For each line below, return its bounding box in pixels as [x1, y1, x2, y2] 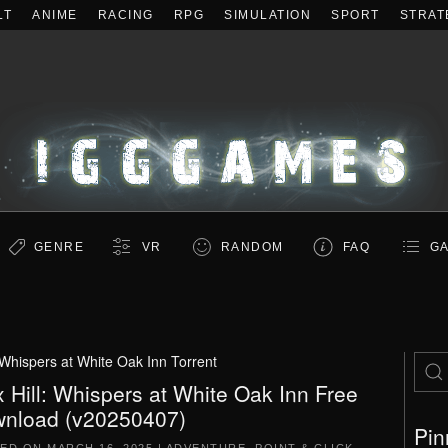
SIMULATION [224, 8, 311, 22]
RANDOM [220, 240, 284, 254]
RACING [97, 8, 154, 22]
